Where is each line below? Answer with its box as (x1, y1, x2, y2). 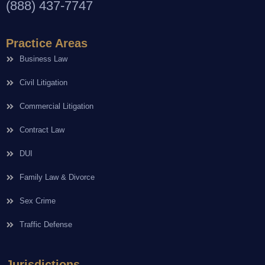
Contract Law (19, 125, 64, 134)
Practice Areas (6, 36, 88, 50)
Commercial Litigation (19, 101, 93, 111)
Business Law (19, 54, 67, 63)
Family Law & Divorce (19, 172, 95, 182)
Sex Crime (19, 196, 56, 205)
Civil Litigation (19, 77, 67, 87)
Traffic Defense (19, 219, 72, 229)
